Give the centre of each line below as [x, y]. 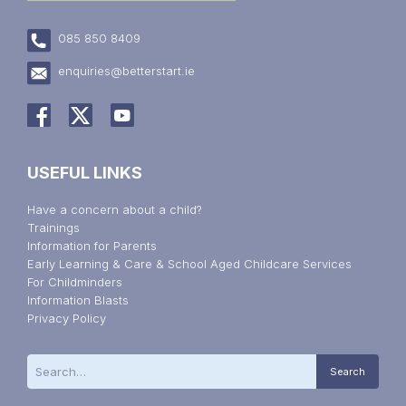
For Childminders [75, 281]
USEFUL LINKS [85, 172]
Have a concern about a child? [115, 209]
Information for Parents [92, 245]
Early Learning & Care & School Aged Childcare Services [189, 263]
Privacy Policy [67, 318]
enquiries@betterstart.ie [126, 70]
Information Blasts [78, 300]
